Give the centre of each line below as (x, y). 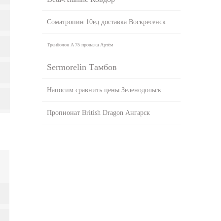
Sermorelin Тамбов (82, 67)
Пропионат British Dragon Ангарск (99, 112)
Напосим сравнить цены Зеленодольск (104, 90)
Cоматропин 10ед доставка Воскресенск (107, 22)
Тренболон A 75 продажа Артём (80, 44)
